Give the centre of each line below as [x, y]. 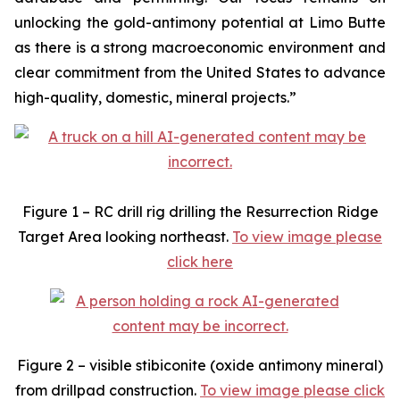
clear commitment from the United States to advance [200, 72]
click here [200, 262]
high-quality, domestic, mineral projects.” [155, 97]
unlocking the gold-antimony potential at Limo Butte [200, 22]
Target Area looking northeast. [125, 237]
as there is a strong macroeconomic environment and [200, 47]
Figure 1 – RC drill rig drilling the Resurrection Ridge [200, 212]
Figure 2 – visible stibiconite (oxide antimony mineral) [200, 365]
